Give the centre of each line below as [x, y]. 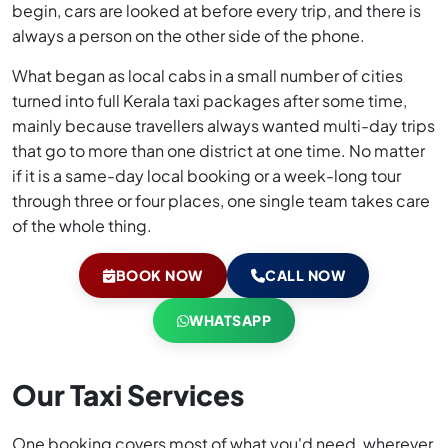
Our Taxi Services [128, 395]
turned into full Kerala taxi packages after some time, [209, 101]
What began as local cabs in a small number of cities [207, 76]
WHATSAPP [230, 320]
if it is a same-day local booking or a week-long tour [206, 176]
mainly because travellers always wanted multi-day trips [223, 126]
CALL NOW [305, 275]
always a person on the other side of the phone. [188, 36]
